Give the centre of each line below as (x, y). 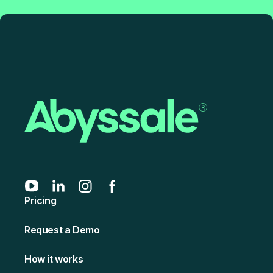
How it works (54, 259)
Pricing (41, 201)
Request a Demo (62, 230)
